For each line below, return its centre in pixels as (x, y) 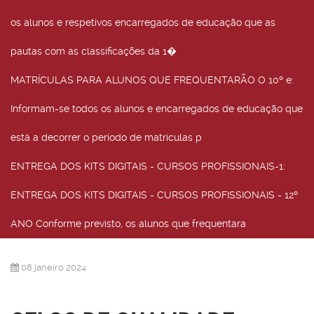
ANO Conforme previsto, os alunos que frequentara (128, 224)
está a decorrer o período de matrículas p (106, 137)
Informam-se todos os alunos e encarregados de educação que (157, 109)
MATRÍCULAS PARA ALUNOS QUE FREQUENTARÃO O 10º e (151, 80)
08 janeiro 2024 (54, 267)
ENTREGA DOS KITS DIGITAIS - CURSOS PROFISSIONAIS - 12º (154, 195)
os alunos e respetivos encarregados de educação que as (143, 22)
